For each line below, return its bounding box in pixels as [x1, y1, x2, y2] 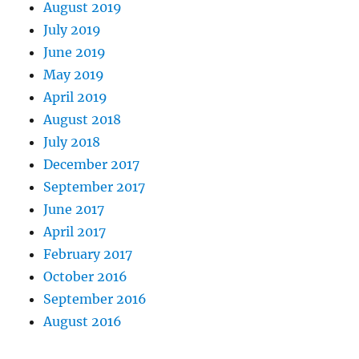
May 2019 [43, 67, 105, 83]
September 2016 [43, 291, 147, 308]
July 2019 [43, 22, 102, 38]
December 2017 [43, 156, 140, 173]
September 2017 [43, 179, 146, 196]
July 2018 [43, 134, 101, 151]
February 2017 [43, 246, 133, 263]
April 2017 [43, 224, 107, 240]
